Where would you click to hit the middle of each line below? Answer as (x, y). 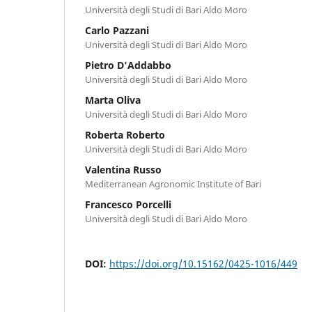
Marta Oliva (113, 100)
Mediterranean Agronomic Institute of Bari (173, 184)
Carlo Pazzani (117, 30)
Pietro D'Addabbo (128, 65)
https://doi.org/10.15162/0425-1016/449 (203, 263)
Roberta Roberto (125, 134)
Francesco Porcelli (128, 204)
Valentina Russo (123, 169)
